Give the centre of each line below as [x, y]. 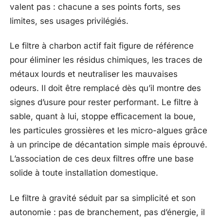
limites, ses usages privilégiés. [69, 21]
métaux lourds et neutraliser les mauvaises [94, 74]
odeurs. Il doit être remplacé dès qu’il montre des [105, 88]
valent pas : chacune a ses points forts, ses [95, 7]
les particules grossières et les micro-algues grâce [109, 131]
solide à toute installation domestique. [84, 173]
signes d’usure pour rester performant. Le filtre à [104, 102]
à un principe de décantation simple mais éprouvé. [109, 145]
